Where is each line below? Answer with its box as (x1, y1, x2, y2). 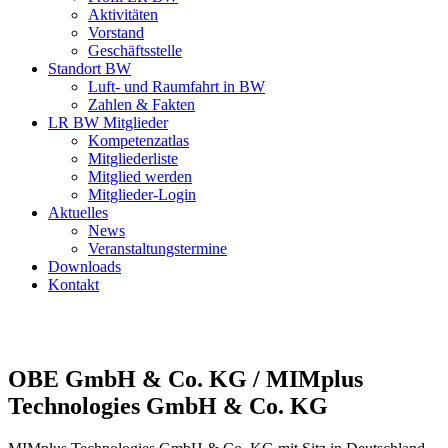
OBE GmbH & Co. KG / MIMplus (8, 365, 363, 392)
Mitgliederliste (88, 150, 178, 167)
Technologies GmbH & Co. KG (8, 392, 328, 419)
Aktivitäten (88, 6, 158, 23)
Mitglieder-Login (88, 186, 196, 203)
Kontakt (48, 276, 99, 293)
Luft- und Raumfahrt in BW (88, 78, 265, 95)
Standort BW (48, 60, 131, 77)
